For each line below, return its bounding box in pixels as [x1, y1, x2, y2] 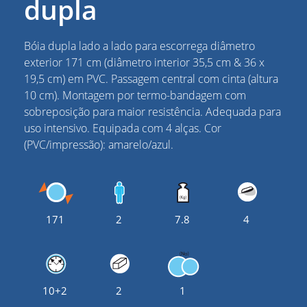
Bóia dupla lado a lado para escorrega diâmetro [24, 38, 255, 53]
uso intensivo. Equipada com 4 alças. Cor [24, 120, 221, 136]
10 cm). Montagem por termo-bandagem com [24, 87, 246, 103]
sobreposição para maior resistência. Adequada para [24, 103, 281, 119]
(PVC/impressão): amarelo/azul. [24, 136, 173, 152]
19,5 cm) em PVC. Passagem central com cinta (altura [24, 71, 278, 86]
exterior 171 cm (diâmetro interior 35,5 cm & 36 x [24, 54, 265, 70]
